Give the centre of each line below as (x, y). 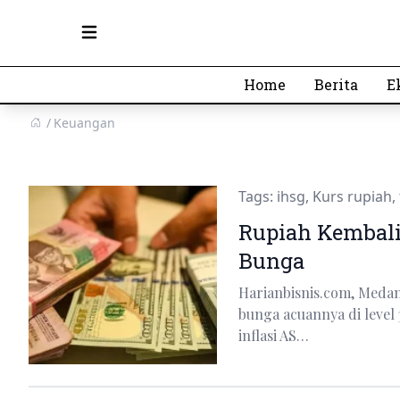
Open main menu (125, 39)
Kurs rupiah (352, 196)
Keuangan (84, 123)
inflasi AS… (273, 335)
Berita (336, 84)
